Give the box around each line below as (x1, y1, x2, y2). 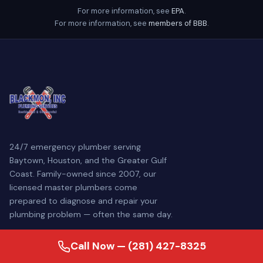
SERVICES (9, 241, 50, 251)
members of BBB (148, 18, 207, 28)
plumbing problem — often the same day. (9, 209, 173, 220)
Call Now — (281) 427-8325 (70, 240, 206, 252)
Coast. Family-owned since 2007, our (9, 168, 156, 179)
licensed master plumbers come (9, 182, 137, 193)
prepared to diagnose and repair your (9, 195, 157, 206)
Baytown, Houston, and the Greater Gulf (9, 155, 167, 166)
